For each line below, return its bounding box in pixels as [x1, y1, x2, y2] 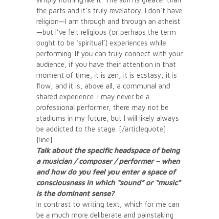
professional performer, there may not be [36, 103, 169, 111]
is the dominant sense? [36, 189, 114, 197]
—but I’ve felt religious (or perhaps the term [36, 27, 176, 36]
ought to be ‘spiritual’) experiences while [36, 38, 166, 47]
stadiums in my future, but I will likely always [36, 113, 179, 122]
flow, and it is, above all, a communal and [36, 81, 170, 90]
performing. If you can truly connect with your [36, 49, 183, 58]
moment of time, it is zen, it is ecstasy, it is [36, 70, 177, 79]
